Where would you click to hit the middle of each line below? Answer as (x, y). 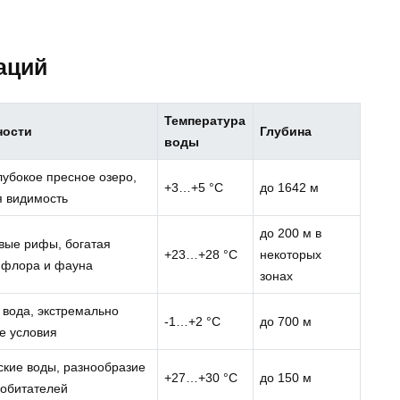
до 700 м (286, 322)
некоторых (291, 255)
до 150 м (286, 378)
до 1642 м (290, 188)
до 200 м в (291, 233)
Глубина (286, 132)
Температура (205, 121)
